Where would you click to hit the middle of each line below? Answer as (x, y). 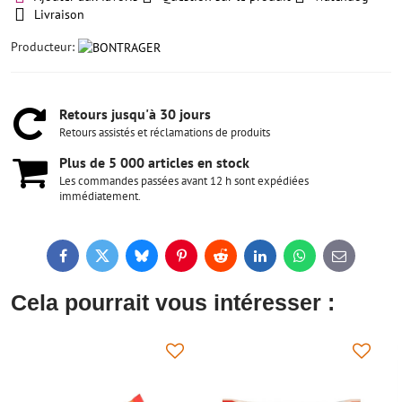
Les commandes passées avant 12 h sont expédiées (184, 181)
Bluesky (162, 261)
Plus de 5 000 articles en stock (154, 162)
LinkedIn (283, 261)
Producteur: (44, 47)
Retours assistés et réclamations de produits (165, 132)
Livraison (59, 14)
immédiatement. (100, 196)
